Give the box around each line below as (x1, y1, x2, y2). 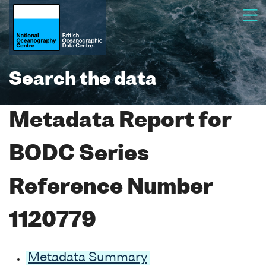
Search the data (9, 71, 157, 89)
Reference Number (9, 178, 213, 198)
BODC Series (9, 144, 149, 165)
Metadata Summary (28, 251, 147, 264)
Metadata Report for (9, 111, 231, 132)
